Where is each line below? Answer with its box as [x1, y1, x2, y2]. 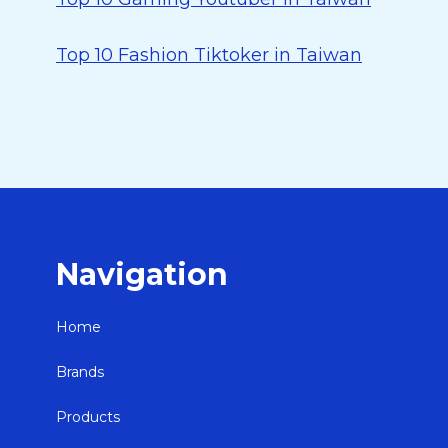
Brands [56, 363, 104, 381]
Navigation [56, 256, 228, 293]
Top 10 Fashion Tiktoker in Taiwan [56, 44, 362, 66]
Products [56, 408, 120, 426]
